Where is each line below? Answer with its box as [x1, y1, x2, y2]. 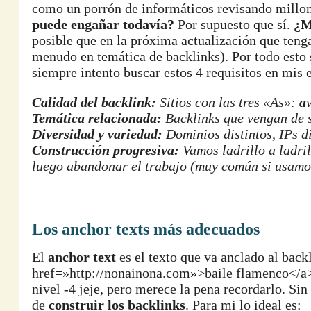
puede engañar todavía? [32, 17, 174, 32]
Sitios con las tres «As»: [156, 94, 299, 110]
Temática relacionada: [32, 110, 162, 126]
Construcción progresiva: [32, 142, 179, 158]
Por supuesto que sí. [174, 17, 294, 32]
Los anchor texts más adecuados [32, 220, 260, 238]
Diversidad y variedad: [32, 126, 162, 142]
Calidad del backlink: [32, 94, 156, 110]
